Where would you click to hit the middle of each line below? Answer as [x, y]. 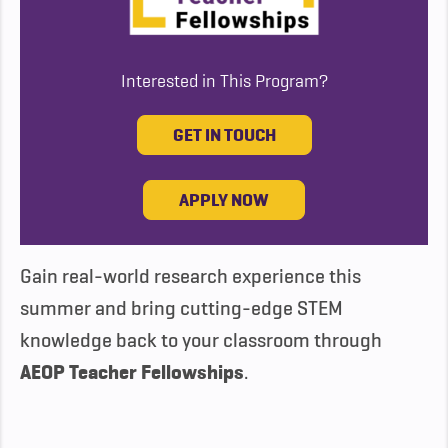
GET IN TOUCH [224, 135]
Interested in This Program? [224, 81]
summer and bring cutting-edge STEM [181, 308]
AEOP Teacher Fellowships [132, 373]
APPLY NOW [224, 200]
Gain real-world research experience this [190, 276]
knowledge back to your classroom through [201, 340]
